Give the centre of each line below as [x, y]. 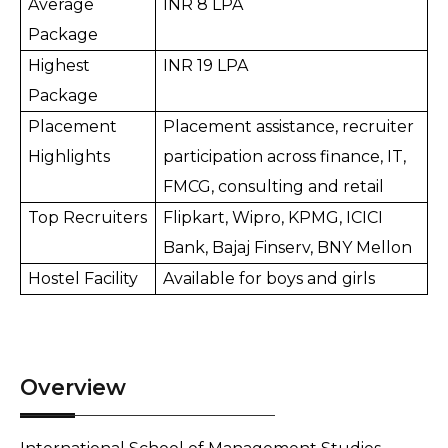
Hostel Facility [83, 278]
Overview [73, 387]
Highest [59, 65]
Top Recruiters [88, 217]
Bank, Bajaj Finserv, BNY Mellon [288, 247]
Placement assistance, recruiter [289, 126]
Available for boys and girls [269, 278]
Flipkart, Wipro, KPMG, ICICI [273, 217]
